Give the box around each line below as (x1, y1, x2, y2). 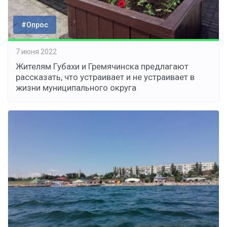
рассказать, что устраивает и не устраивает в (16, 72, 195, 83)
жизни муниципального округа (16, 83, 136, 93)
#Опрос (21, 21, 48, 29)
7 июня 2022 (16, 47, 57, 56)
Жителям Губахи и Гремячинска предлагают (16, 61, 188, 72)
